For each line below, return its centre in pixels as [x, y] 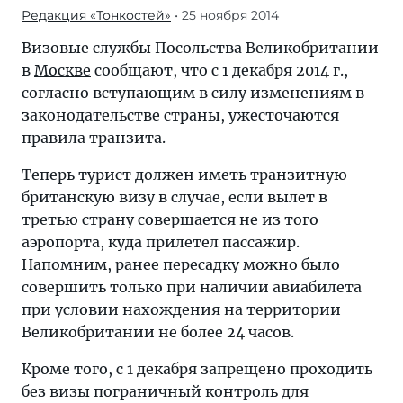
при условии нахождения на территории [181, 309]
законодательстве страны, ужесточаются [180, 115]
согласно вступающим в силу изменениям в [193, 93]
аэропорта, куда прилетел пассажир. [161, 242]
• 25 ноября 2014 [225, 15]
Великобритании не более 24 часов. [158, 332]
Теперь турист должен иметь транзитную [184, 175]
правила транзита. [94, 138]
